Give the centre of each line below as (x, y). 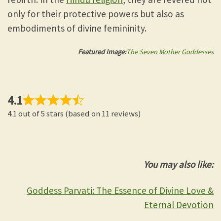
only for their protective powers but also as (96, 14)
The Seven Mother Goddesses (170, 52)
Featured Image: (102, 52)
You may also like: (179, 165)
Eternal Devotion (179, 205)
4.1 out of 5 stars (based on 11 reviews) (74, 114)
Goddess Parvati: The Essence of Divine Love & (120, 191)
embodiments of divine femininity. (77, 28)
